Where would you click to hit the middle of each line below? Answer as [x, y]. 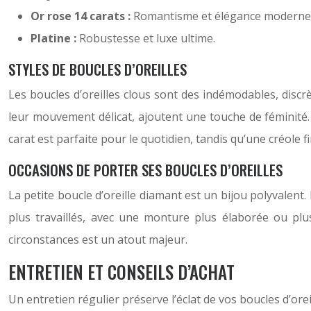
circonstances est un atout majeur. [98, 239]
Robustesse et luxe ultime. [147, 38]
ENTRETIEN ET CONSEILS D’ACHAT [121, 272]
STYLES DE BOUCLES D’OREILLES [98, 69]
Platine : [55, 38]
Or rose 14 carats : [82, 16]
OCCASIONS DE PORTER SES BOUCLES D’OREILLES [145, 170]
